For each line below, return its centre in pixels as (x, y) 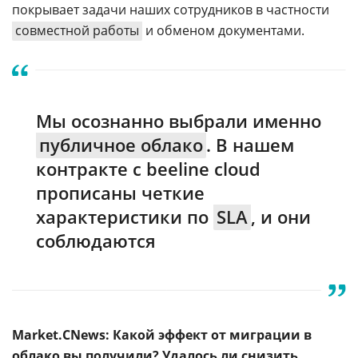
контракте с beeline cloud (148, 169)
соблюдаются (96, 241)
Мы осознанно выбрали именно (179, 121)
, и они (281, 217)
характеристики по (125, 217)
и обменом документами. (223, 30)
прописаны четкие (120, 193)
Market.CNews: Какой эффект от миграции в (162, 335)
